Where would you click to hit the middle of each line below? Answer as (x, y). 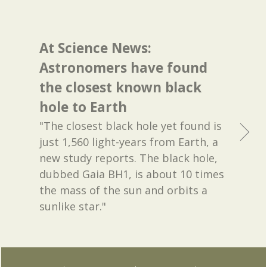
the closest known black (121, 88)
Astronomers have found (124, 68)
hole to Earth (83, 107)
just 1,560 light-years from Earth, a (129, 142)
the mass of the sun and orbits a (124, 190)
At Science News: (96, 48)
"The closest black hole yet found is (131, 126)
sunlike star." (73, 207)
